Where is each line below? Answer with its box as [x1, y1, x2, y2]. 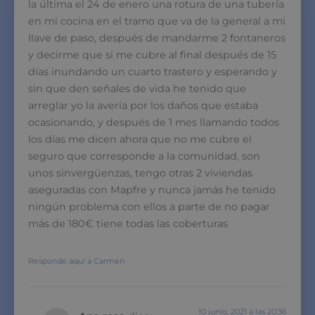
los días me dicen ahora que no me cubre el [28, 132, 252, 146]
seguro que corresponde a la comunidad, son [28, 149, 260, 162]
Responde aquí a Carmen [28, 255, 124, 266]
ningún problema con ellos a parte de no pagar [28, 200, 270, 213]
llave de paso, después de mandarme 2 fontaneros [28, 31, 285, 44]
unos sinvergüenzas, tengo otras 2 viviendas [28, 166, 252, 179]
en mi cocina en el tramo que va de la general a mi [28, 14, 285, 27]
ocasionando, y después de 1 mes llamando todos [28, 115, 279, 129]
